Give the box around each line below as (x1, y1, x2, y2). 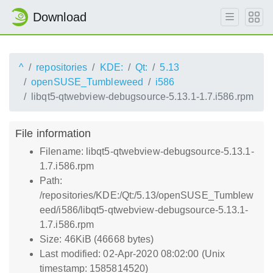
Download (33, 10, 87, 24)
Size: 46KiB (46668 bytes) (40, 234, 154, 244)
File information (15, 127, 91, 140)
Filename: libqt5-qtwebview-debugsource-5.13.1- (40, 146, 254, 157)
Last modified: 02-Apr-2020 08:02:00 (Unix (40, 249, 225, 259)
